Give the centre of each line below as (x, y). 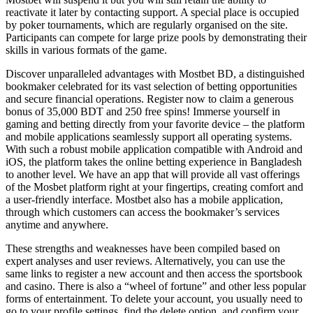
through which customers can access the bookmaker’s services (143, 212)
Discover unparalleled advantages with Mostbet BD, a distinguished (155, 74)
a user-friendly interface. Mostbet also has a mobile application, (144, 200)
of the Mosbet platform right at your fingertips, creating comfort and (154, 187)
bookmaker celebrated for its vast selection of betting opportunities (151, 87)
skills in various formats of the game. (86, 50)
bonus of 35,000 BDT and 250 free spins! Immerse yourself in (143, 112)
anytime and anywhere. (57, 225)
